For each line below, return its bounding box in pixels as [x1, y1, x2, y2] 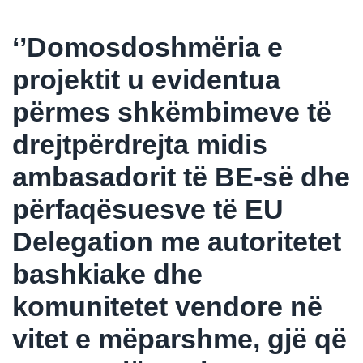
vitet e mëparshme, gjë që [12, 322, 347, 354]
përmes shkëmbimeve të [12, 96, 331, 127]
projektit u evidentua [12, 63, 280, 95]
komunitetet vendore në [12, 290, 322, 322]
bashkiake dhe [12, 258, 203, 289]
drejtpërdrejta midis [12, 128, 267, 160]
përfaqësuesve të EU [12, 193, 284, 224]
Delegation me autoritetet [12, 225, 341, 257]
